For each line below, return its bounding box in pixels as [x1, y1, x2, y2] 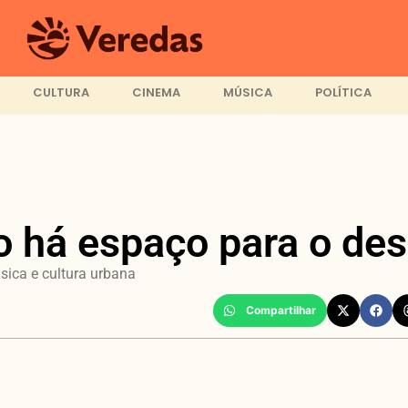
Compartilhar [246, 302, 316, 317]
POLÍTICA [314, 84, 372, 102]
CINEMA [131, 84, 180, 102]
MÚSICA [222, 84, 272, 102]
